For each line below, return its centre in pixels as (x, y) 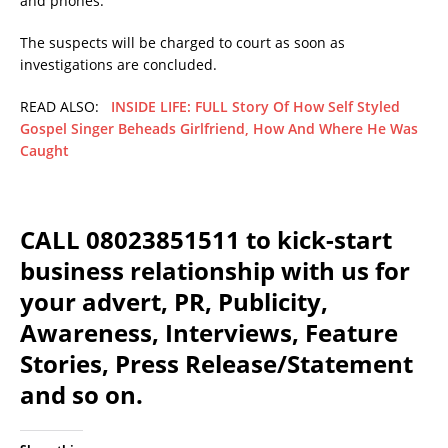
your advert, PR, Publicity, (174, 301)
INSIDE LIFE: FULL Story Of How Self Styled (255, 106)
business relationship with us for (215, 270)
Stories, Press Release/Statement (216, 363)
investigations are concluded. (118, 64)
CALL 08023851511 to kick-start (206, 239)
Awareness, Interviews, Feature (209, 332)
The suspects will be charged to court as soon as (182, 42)
